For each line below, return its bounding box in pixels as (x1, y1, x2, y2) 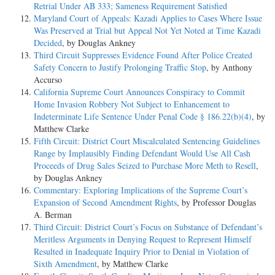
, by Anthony (206, 61, 252, 73)
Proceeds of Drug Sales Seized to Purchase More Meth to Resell (34, 159, 256, 171)
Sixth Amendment (34, 257, 97, 269)
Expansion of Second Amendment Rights (34, 196, 177, 208)
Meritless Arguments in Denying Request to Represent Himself (34, 233, 252, 245)
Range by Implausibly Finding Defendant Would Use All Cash (34, 147, 250, 159)
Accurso (34, 73, 62, 85)
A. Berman (34, 208, 72, 220)
